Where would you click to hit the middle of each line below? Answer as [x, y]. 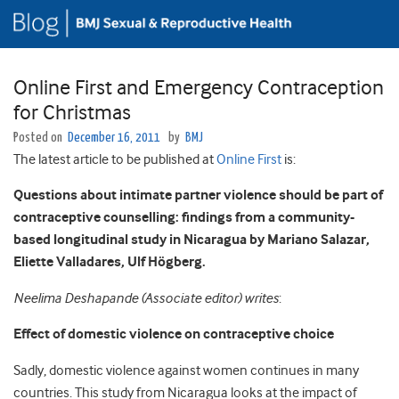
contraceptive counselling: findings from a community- [184, 218]
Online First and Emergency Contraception [199, 88]
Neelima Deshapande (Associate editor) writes [146, 299]
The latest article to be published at [115, 160]
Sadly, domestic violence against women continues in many [186, 371]
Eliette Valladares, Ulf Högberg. [110, 263]
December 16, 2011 [114, 138]
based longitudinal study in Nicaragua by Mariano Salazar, [191, 240]
